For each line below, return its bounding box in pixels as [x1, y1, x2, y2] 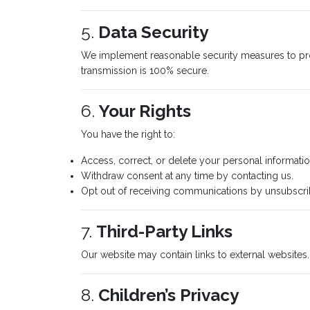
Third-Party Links [96, 221, 232, 241]
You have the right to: [81, 129, 175, 140]
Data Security [98, 22, 208, 42]
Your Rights [99, 101, 191, 121]
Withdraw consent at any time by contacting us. [81, 170, 293, 181]
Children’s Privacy [98, 285, 239, 305]
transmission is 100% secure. [81, 65, 209, 76]
